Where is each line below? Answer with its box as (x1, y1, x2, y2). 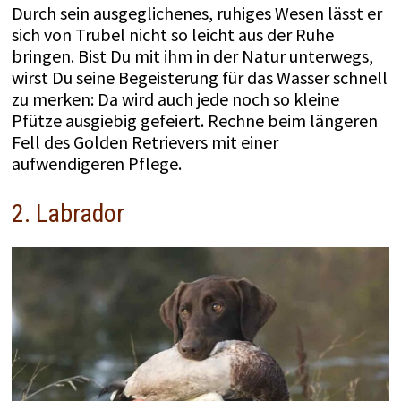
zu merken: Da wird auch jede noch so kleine (11, 88, 339, 111)
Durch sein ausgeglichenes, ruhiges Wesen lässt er (11, 2, 382, 25)
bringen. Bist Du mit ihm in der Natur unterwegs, (11, 45, 373, 68)
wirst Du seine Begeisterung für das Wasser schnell (11, 66, 388, 90)
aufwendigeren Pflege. (11, 152, 182, 175)
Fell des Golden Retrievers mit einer (11, 131, 278, 154)
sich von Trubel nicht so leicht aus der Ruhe (11, 23, 334, 47)
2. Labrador (11, 199, 124, 229)
